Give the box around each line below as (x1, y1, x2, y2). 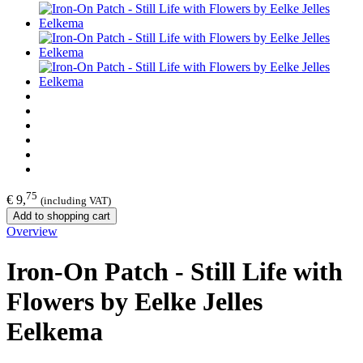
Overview (6, 224, 58, 239)
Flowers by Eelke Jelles (6, 286, 263, 316)
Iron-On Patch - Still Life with (6, 256, 343, 286)
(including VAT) (41, 194, 111, 207)
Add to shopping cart (13, 210, 110, 223)
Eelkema (6, 316, 103, 346)
